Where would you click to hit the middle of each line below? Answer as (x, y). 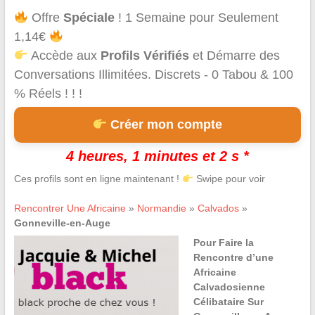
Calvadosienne (229, 287)
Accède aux (65, 56)
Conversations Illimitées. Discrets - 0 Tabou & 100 (153, 75)
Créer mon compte (165, 125)
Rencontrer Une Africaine (70, 208)
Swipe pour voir (229, 179)
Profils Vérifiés (145, 56)
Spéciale (89, 18)
